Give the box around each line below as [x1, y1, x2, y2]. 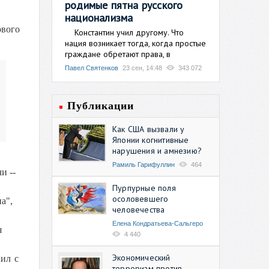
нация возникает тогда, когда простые [65, 37, 206, 49]
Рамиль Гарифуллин [112, 160, 175, 168]
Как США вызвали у [112, 123, 185, 134]
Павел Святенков [65, 64, 118, 71]
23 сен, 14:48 [122, 64, 162, 71]
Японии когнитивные [112, 134, 189, 145]
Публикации [67, 99, 134, 112]
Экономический [112, 252, 171, 263]
